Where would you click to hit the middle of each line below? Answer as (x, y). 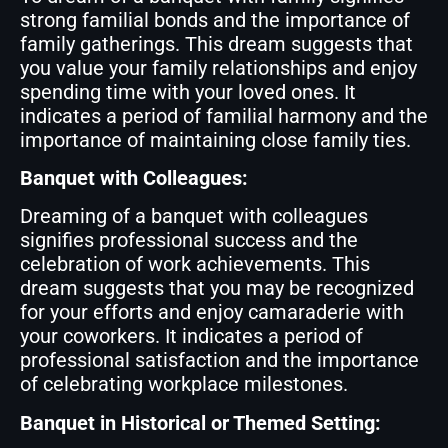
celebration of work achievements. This (195, 264)
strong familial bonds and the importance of (215, 19)
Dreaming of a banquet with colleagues (194, 216)
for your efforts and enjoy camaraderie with (212, 312)
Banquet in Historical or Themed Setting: (200, 422)
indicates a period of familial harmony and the (224, 115)
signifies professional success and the (189, 240)
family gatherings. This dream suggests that (216, 43)
